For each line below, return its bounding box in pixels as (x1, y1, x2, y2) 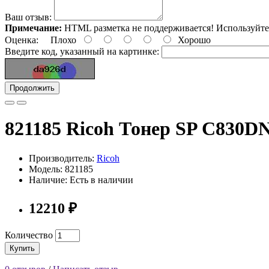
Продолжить (10, 83, 55, 92)
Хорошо (173, 34, 211, 45)
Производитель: (29, 153, 97, 163)
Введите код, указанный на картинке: (5, 46, 159, 56)
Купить (10, 243, 35, 253)
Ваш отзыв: (5, 11, 52, 22)
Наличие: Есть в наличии (29, 174, 133, 185)
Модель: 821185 (29, 163, 93, 174)
